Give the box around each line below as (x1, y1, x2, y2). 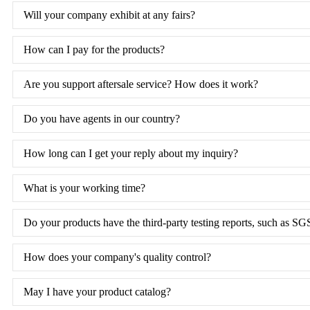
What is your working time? (24, 181, 145, 194)
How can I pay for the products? (24, 43, 165, 55)
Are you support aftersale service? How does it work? (24, 77, 258, 90)
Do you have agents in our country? (24, 112, 180, 125)
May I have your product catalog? (24, 285, 171, 298)
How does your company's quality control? (24, 250, 211, 263)
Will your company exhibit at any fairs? (24, 8, 195, 21)
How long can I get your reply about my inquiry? (24, 147, 238, 159)
